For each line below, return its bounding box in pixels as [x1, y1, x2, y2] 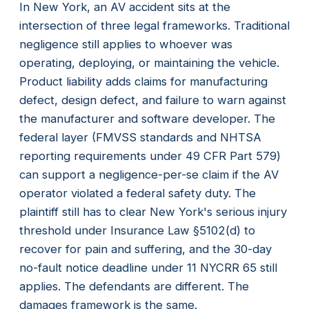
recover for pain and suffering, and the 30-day [19, 241, 272, 256]
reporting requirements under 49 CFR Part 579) [19, 148, 281, 163]
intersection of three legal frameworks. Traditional [19, 18, 290, 32]
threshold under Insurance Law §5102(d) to [19, 223, 255, 237]
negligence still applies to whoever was [19, 37, 232, 51]
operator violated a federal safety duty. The [19, 186, 256, 200]
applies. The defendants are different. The [19, 279, 249, 293]
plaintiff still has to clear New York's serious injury [19, 204, 287, 219]
